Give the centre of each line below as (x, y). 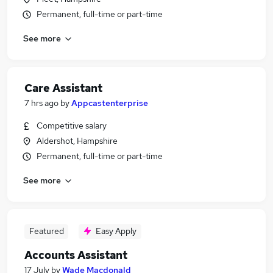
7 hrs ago (41, 103)
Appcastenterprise (110, 103)
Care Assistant (63, 88)
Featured (46, 231)
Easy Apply (116, 231)
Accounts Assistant (76, 255)
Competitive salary (72, 126)
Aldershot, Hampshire (77, 141)
